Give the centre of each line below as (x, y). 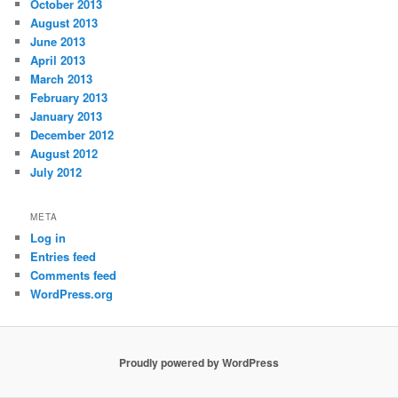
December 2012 (72, 135)
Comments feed (74, 275)
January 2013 (67, 116)
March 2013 (62, 79)
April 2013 (58, 60)
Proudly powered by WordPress (199, 362)
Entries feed (64, 256)
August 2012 (64, 154)
